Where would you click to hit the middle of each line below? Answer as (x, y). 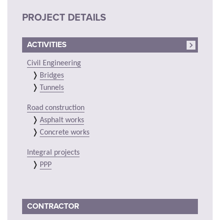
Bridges (52, 75)
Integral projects (53, 152)
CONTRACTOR (53, 206)
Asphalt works (62, 120)
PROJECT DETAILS (64, 18)
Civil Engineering (54, 63)
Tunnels (52, 88)
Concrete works (65, 132)
